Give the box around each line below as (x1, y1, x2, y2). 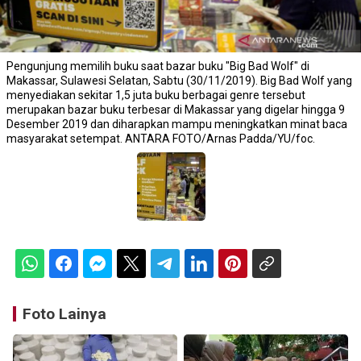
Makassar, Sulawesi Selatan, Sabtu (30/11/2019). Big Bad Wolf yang (6, 73, 352, 87)
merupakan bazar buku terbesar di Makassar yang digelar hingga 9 (6, 102, 345, 116)
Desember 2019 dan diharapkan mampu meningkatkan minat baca (6, 117, 347, 131)
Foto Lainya (23, 304, 106, 323)
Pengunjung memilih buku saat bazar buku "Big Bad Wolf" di (6, 59, 309, 73)
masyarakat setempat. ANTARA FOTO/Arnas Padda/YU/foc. (6, 131, 315, 145)
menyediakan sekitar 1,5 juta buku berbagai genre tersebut (6, 88, 305, 102)
